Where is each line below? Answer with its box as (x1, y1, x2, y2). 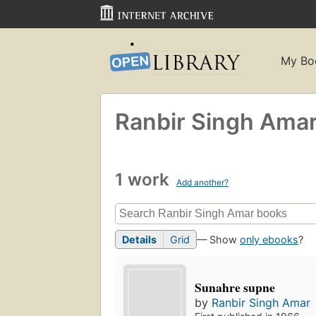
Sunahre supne (195, 278, 276, 297)
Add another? (176, 176, 229, 188)
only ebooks (240, 233, 298, 246)
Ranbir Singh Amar (212, 296, 311, 310)
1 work (115, 169, 174, 190)
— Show (197, 233, 240, 246)
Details (122, 233, 157, 246)
